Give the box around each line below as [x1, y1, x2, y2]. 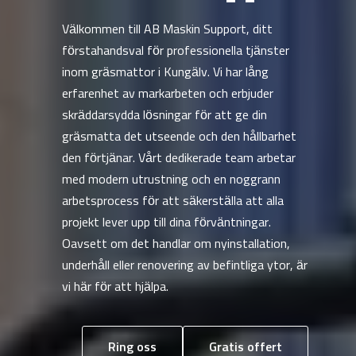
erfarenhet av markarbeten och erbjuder [61, 87, 273, 100]
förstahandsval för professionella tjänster [61, 44, 289, 57]
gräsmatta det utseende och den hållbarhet [61, 130, 296, 143]
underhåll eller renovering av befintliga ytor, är [61, 259, 308, 272]
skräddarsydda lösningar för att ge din [61, 109, 267, 122]
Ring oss [107, 341, 157, 354]
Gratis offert [208, 341, 282, 354]
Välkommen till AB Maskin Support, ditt [61, 23, 273, 36]
